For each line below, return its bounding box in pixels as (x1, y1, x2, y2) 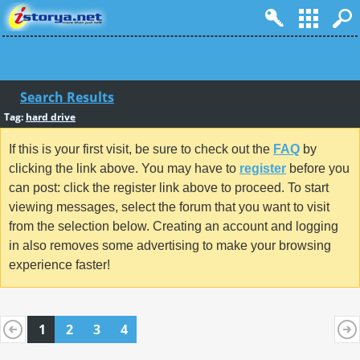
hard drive (26, 110, 76, 124)
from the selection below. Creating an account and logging (9, 219, 338, 234)
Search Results (20, 88, 114, 106)
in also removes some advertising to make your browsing (9, 239, 331, 253)
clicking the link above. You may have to (9, 162, 239, 176)
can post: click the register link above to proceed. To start (9, 181, 329, 195)
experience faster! (9, 258, 110, 272)
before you (286, 162, 350, 176)
